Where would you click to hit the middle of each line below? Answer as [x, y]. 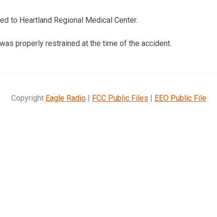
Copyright [28, 98]
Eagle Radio [65, 98]
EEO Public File [180, 98]
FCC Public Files [120, 98]
